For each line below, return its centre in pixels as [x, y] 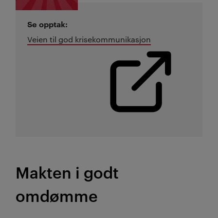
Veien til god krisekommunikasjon [89, 39]
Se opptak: [47, 24]
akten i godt [74, 171]
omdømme [57, 195]
